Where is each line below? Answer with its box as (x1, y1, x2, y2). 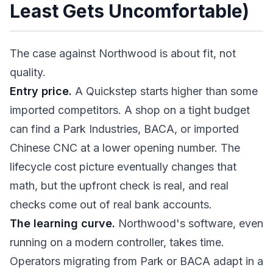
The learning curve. (10, 217, 115, 230)
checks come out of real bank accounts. (10, 198, 212, 211)
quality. (10, 66, 46, 79)
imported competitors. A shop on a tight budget (10, 104, 250, 116)
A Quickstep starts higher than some (72, 85, 258, 97)
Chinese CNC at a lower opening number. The (10, 141, 240, 154)
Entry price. (10, 85, 72, 97)
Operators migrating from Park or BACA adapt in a (10, 255, 263, 268)
